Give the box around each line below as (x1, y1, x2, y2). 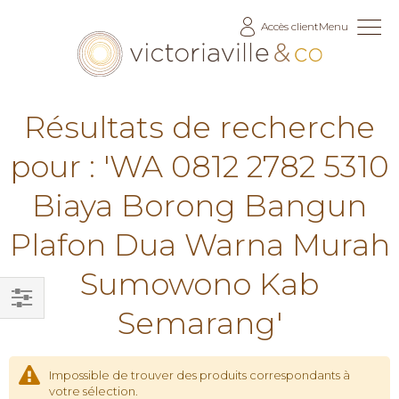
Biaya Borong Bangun (32, 186, 367, 224)
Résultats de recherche (24, 108, 375, 146)
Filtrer (9, 313, 53, 331)
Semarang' (117, 304, 282, 342)
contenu (8, 42, 64, 59)
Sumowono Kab (80, 265, 319, 303)
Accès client (261, 20, 319, 33)
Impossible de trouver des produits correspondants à (49, 367, 350, 382)
